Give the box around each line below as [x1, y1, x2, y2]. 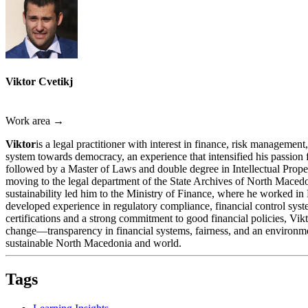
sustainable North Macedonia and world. [5, 237, 181, 250]
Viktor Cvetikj [5, 75, 73, 87]
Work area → [5, 115, 64, 127]
